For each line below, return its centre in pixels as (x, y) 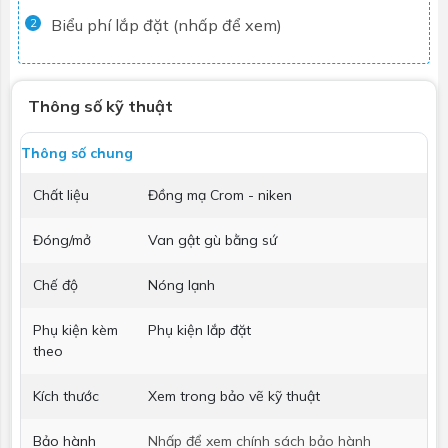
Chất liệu (61, 194)
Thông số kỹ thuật (100, 105)
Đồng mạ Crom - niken (220, 194)
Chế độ (55, 284)
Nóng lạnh (181, 284)
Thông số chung (77, 152)
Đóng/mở (62, 239)
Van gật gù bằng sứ (212, 239)
